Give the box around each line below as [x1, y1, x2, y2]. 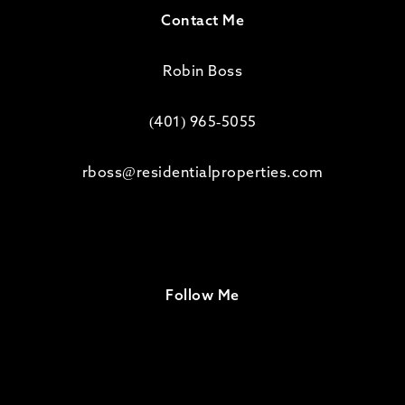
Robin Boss [163, 64, 242, 80]
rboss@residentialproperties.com [81, 165, 324, 181]
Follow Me [165, 288, 240, 304]
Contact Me [161, 14, 244, 29]
